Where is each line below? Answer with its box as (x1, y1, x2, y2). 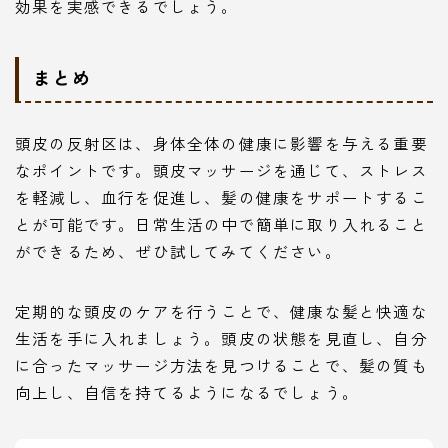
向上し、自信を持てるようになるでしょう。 (15, 380, 359, 403)
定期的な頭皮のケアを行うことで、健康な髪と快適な (15, 299, 428, 322)
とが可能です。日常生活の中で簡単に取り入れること (15, 212, 428, 235)
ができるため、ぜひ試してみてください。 (15, 239, 342, 262)
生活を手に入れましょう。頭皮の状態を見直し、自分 (15, 326, 428, 349)
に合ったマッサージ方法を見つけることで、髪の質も (15, 353, 428, 376)
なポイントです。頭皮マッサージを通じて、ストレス (15, 158, 428, 181)
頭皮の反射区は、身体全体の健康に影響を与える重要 (15, 131, 428, 154)
